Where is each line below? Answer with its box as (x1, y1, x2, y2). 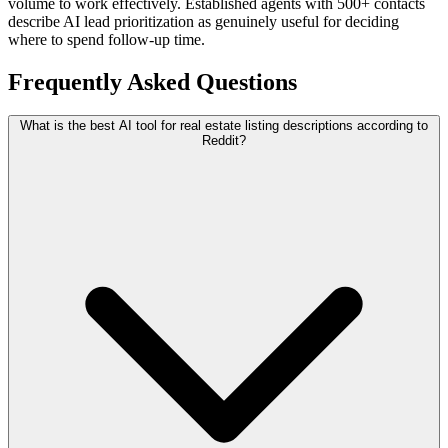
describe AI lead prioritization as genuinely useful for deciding (8, 12, 399, 30)
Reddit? (202, 133, 246, 149)
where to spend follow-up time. (8, 30, 205, 48)
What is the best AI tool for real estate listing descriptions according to (20, 118, 428, 134)
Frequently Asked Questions (8, 68, 297, 95)
